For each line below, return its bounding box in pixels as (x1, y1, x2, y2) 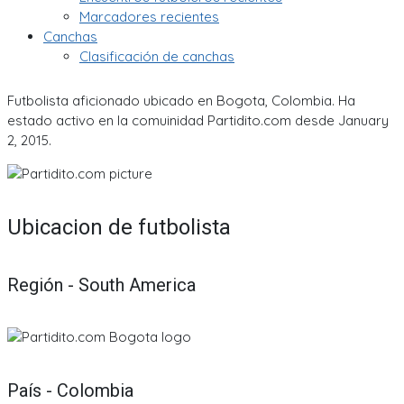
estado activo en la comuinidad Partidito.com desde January (7, 111, 389, 129)
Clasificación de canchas (79, 48, 234, 65)
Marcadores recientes (79, 8, 219, 25)
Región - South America (7, 274, 196, 297)
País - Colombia (7, 379, 133, 401)
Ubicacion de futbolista (7, 214, 231, 240)
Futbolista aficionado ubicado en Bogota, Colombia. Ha (7, 91, 355, 109)
